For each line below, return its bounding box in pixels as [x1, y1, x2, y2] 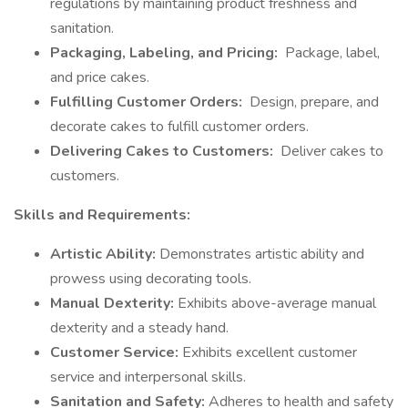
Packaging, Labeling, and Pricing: [50, 43, 281, 63]
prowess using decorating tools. [50, 269, 251, 289]
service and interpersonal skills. [50, 367, 246, 387]
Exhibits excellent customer [182, 342, 357, 362]
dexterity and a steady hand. [50, 318, 229, 338]
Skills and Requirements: [14, 205, 190, 225]
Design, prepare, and [246, 92, 379, 112]
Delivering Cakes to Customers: [50, 141, 277, 161]
